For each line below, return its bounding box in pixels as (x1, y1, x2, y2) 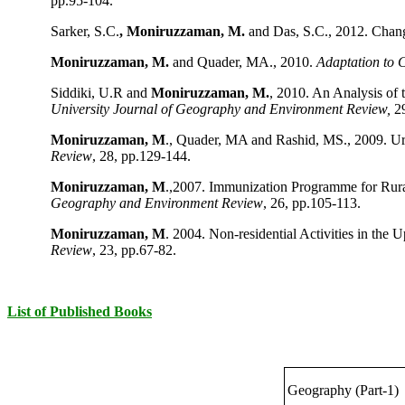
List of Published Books (7, 304, 152, 319)
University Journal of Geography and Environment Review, (51, 101, 391, 117)
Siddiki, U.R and (51, 85, 151, 100)
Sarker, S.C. (51, 24, 119, 39)
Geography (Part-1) (287, 382, 399, 398)
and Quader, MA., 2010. (173, 54, 316, 70)
